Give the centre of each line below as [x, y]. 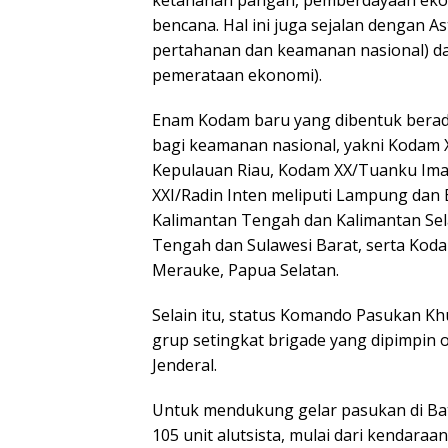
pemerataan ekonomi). [237, 75]
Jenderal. [184, 365]
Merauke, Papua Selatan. [245, 270]
